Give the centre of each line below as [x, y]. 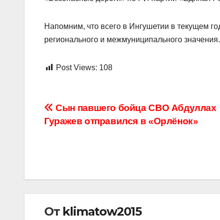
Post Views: [77, 67]
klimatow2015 [102, 211]
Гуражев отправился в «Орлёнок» [121, 121]
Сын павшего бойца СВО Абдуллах [135, 108]
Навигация [86, 111]
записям [77, 151]
